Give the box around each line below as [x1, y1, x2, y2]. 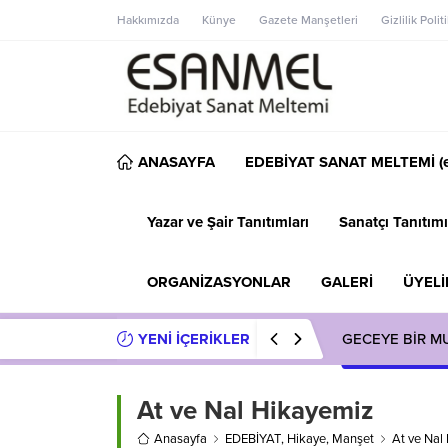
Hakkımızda [117, 13, 179, 27]
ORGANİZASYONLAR [147, 272, 291, 291]
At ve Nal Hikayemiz [137, 394, 373, 426]
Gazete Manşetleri [259, 13, 358, 27]
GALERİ [321, 272, 373, 291]
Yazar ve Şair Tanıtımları [147, 212, 309, 231]
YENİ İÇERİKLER [138, 329, 250, 348]
